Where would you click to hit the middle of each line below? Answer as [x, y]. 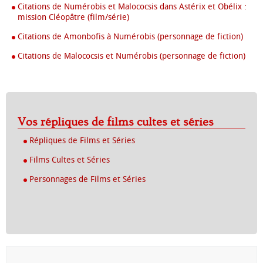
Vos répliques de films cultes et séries [120, 122]
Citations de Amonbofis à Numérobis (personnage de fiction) [130, 37]
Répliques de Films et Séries [82, 141]
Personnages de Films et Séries [87, 179]
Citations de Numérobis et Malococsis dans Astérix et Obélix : [132, 7]
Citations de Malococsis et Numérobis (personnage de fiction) [131, 56]
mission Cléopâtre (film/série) [73, 17]
